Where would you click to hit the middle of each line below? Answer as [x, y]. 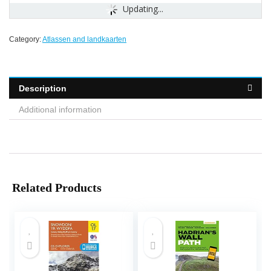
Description [43, 89]
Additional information [60, 110]
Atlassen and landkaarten [84, 40]
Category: [26, 40]
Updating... [143, 9]
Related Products [57, 188]
